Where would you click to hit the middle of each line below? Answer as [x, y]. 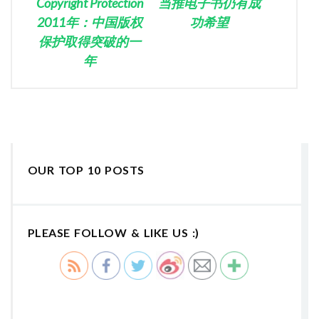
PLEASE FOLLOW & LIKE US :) [113, 233]
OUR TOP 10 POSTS [86, 169]
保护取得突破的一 [90, 41]
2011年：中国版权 [90, 22]
